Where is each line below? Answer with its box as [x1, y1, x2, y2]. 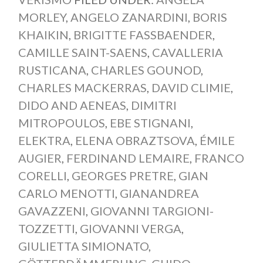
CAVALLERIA [151, 45, 223, 60]
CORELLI [18, 168, 67, 183]
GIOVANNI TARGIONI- [90, 204, 214, 218]
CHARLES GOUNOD [90, 63, 201, 77]
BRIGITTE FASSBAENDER [73, 28, 213, 42]
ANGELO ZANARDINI [70, 10, 188, 25]
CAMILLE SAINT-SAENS [18, 45, 147, 60]
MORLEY [18, 10, 66, 25]
